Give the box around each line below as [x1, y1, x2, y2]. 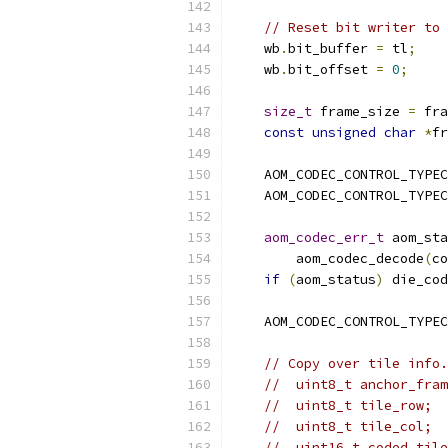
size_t [264, 103, 312, 120]
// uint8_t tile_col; [264, 418, 432, 435]
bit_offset [288, 61, 376, 78]
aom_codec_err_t [264, 229, 384, 246]
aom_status [296, 271, 376, 288]
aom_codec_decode [232, 250, 424, 267]
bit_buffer [288, 40, 376, 57]
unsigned [312, 124, 376, 141]
